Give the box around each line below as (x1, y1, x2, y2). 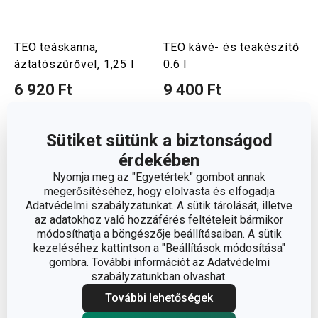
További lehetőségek (105, 291, 213, 305)
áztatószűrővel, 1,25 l (14, 57, 134, 71)
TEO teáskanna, (14, 40, 99, 54)
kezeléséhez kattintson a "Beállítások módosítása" (33, 241, 285, 255)
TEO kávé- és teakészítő (163, 40, 300, 54)
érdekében (119, 150, 199, 170)
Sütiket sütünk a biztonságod (45, 131, 273, 150)
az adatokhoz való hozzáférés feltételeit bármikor (35, 213, 283, 226)
